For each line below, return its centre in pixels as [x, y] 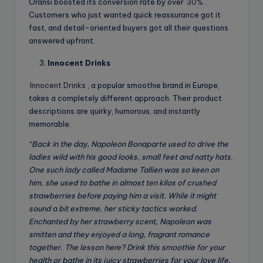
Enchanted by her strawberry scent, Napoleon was [120, 222]
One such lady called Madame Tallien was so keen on [124, 170]
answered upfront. [62, 41]
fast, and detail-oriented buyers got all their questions [129, 28]
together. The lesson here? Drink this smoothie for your [127, 247]
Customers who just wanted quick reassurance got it [125, 15]
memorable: [50, 124]
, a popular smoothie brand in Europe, [153, 85]
